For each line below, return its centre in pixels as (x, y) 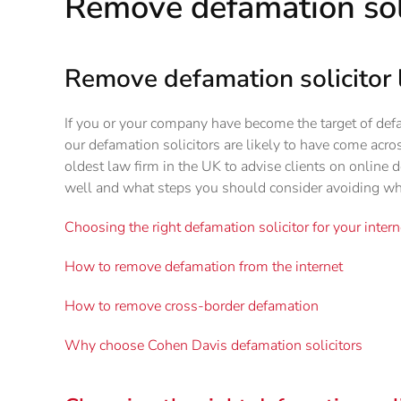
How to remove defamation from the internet (204, 266)
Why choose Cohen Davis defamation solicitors (213, 345)
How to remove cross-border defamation (192, 306)
